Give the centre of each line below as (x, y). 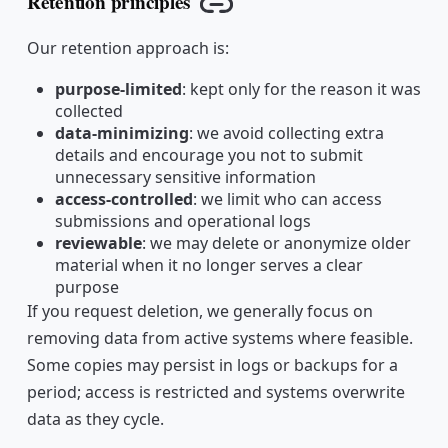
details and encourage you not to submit (208, 155)
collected (88, 111)
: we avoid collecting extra (286, 133)
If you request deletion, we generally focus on (199, 311)
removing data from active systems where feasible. (219, 338)
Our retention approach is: (127, 48)
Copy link (255, 16)
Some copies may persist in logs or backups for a (212, 365)
